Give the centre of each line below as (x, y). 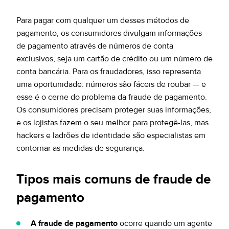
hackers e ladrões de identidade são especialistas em (111, 135)
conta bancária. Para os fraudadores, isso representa (109, 72)
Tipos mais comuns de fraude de (113, 179)
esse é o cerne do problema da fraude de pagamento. (112, 97)
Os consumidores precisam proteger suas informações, (114, 110)
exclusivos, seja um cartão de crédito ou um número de (114, 59)
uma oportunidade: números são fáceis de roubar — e (111, 84)
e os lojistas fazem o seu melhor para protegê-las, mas (112, 123)
